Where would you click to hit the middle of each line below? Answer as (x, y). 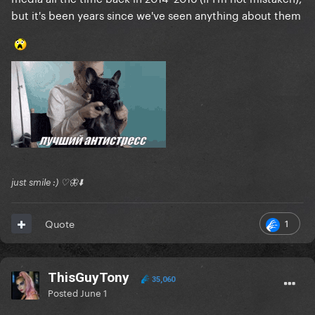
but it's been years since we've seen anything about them (156, 14)
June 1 (94, 292)
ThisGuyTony (89, 278)
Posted (64, 292)
